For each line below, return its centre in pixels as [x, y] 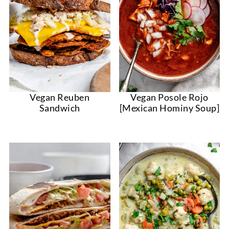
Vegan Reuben [60, 97]
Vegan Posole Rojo [169, 97]
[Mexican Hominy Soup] [169, 108]
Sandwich [60, 108]
